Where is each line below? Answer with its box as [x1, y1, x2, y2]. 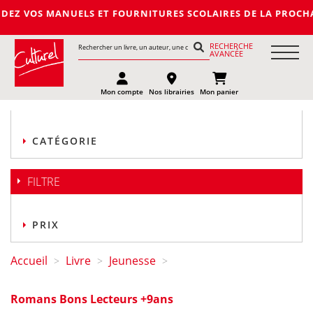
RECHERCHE [210, 41, 254, 51]
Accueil [10, 253, 48, 268]
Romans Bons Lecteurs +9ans [10, 291, 173, 307]
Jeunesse [109, 253, 156, 268]
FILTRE [27, 174, 60, 189]
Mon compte [101, 87, 144, 96]
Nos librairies [149, 87, 195, 96]
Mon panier [200, 87, 239, 96]
